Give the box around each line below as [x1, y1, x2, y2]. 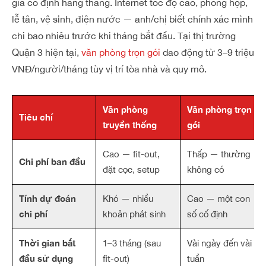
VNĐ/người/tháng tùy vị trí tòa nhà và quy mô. [12, 64, 207, 74]
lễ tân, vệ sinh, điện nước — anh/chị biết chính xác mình [12, 14, 253, 24]
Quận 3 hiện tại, [12, 47, 81, 58]
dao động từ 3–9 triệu [160, 47, 254, 58]
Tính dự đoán [19, 193, 76, 204]
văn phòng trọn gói [81, 47, 160, 58]
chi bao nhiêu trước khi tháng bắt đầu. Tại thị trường [12, 30, 236, 41]
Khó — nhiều [103, 194, 153, 204]
